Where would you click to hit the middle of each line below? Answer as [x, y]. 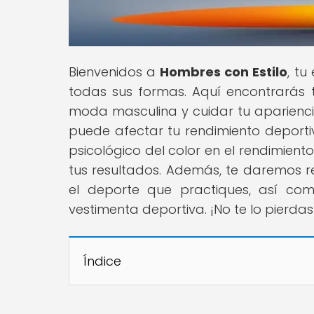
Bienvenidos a [115, 71]
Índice [102, 261]
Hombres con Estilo [224, 71]
